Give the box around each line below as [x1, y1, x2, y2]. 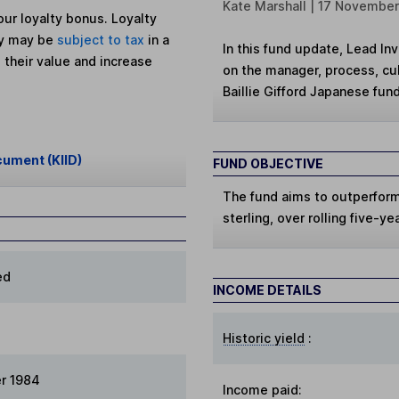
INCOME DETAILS [213, 281, 322, 297]
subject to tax [57, 32, 149, 48]
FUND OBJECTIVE [213, 155, 323, 171]
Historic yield [223, 330, 305, 346]
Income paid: [223, 382, 303, 397]
